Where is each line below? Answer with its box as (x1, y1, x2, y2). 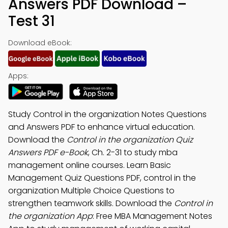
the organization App (8, 210, 93, 222)
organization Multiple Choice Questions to (8, 185, 175, 196)
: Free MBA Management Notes (93, 210, 212, 222)
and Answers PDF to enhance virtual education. (8, 121, 195, 133)
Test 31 (8, 11, 55, 31)
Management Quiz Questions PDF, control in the (8, 172, 196, 184)
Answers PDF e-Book (8, 147, 88, 158)
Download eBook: (8, 38, 72, 48)
